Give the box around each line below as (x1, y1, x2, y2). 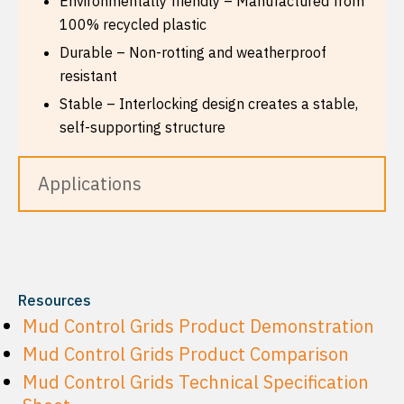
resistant (60, 67, 117, 85)
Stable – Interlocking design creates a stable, (60, 95, 358, 113)
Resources (18, 290, 91, 309)
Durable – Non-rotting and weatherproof (60, 43, 326, 61)
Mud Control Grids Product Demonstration (23, 313, 374, 338)
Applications (38, 171, 142, 196)
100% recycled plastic (60, 15, 207, 33)
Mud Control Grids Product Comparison (23, 341, 349, 366)
